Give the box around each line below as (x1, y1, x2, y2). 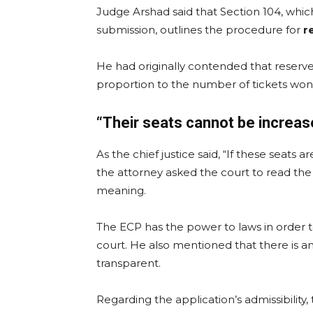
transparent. (96, 256, 161, 270)
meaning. (96, 184, 146, 198)
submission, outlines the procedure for (96, 23, 303, 37)
